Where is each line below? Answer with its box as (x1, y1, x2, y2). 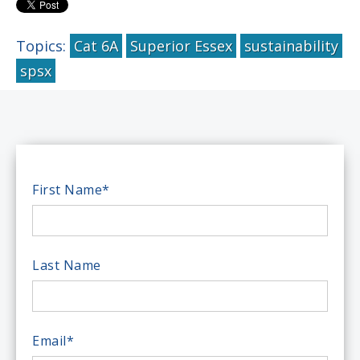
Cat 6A (74, 36, 118, 56)
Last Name (32, 256, 101, 275)
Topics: (16, 36, 70, 56)
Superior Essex (130, 36, 232, 56)
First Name (32, 181, 102, 199)
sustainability (244, 36, 338, 56)
